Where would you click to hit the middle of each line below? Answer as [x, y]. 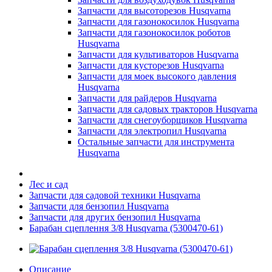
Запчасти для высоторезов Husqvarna [154, 11]
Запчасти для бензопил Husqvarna [99, 206]
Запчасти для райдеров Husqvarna [147, 98]
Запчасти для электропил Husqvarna [152, 131]
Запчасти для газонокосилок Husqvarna [158, 22]
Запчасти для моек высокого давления [157, 76]
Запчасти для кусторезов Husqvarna [151, 65]
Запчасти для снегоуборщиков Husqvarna [162, 120]
